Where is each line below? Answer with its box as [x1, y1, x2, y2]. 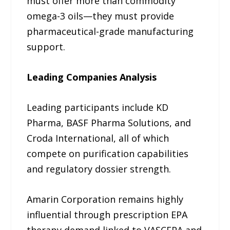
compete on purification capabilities [27, 147, 189, 160]
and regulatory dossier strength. [27, 163, 171, 175]
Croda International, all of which [27, 132, 169, 144]
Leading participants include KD [27, 101, 169, 113]
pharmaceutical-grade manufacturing [27, 25, 194, 38]
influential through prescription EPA [27, 208, 188, 221]
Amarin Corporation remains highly [27, 193, 184, 205]
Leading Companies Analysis [27, 71, 157, 84]
